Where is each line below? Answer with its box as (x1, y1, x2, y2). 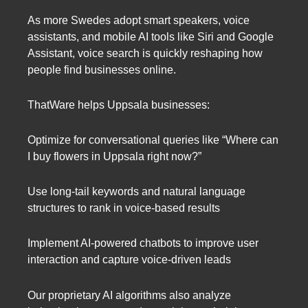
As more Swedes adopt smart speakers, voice (27, 14, 250, 26)
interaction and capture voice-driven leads (27, 254, 231, 266)
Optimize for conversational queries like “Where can (27, 134, 278, 146)
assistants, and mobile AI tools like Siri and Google (27, 30, 274, 43)
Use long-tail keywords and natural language (27, 186, 245, 198)
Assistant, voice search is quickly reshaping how (27, 47, 263, 59)
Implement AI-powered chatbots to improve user (27, 237, 258, 250)
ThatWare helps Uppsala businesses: (27, 98, 210, 111)
